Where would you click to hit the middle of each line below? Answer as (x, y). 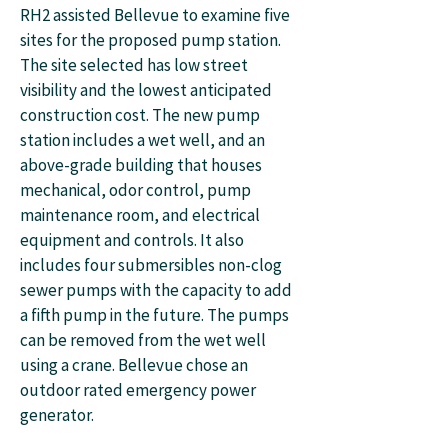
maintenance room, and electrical (140, 215)
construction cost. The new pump (140, 115)
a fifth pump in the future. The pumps (154, 315)
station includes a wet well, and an (142, 140)
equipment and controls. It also (132, 240)
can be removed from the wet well (143, 340)
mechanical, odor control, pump (135, 190)
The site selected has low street (134, 65)
